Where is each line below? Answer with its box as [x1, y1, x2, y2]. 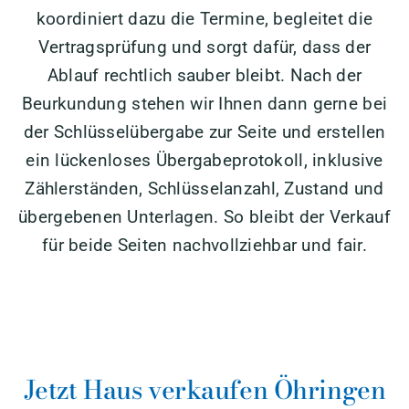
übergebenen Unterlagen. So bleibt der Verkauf [18, 205, 391, 227]
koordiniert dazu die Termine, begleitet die [36, 7, 373, 29]
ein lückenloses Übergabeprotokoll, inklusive [26, 149, 383, 171]
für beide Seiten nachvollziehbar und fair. [42, 234, 367, 256]
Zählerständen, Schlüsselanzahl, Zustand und [25, 177, 384, 199]
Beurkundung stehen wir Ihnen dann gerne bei [21, 92, 388, 114]
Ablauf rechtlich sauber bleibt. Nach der [47, 64, 362, 86]
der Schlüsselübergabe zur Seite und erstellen [23, 121, 386, 142]
